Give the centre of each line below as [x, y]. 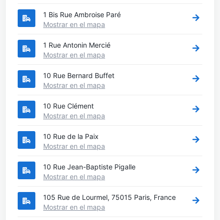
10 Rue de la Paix [71, 136]
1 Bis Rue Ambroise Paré [82, 14]
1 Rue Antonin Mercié [77, 45]
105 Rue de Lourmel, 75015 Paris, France [110, 197]
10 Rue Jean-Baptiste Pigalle [89, 166]
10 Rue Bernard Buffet [79, 75]
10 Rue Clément [69, 106]
